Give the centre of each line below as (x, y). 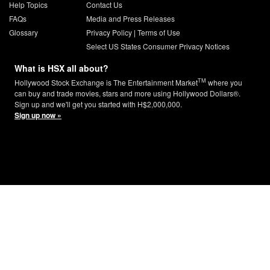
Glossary (24, 32)
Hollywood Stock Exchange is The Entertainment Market (106, 82)
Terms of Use (159, 32)
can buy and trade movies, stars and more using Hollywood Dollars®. (127, 93)
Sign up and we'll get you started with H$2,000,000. (98, 104)
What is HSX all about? (61, 68)
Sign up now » (38, 115)
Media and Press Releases (130, 18)
